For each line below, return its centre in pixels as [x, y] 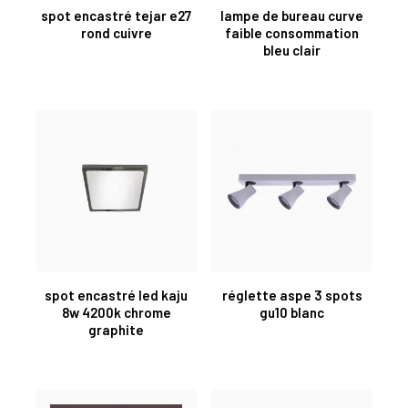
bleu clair [292, 50]
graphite [116, 329]
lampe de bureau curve [292, 15]
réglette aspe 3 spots [292, 295]
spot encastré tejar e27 [116, 15]
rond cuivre [116, 32]
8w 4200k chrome [116, 312]
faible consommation [292, 32]
